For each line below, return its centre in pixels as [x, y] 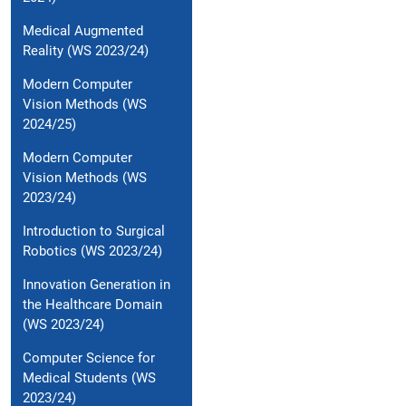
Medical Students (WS [89, 378]
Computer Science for [89, 358]
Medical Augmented [83, 31]
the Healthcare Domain [92, 305]
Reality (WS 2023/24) [86, 51]
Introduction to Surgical [94, 232]
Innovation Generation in [97, 285]
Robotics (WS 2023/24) [92, 251]
